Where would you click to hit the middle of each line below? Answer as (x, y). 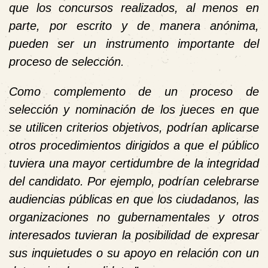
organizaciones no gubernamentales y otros (134, 217)
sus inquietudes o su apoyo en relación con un (134, 253)
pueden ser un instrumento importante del (134, 43)
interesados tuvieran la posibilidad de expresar (134, 235)
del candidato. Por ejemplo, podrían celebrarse (134, 181)
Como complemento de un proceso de (134, 91)
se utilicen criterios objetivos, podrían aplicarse (134, 127)
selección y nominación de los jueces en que (134, 109)
